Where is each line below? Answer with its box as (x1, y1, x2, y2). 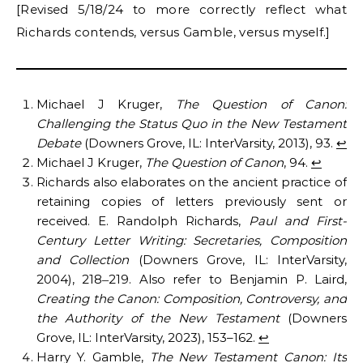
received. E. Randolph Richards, (36, 213, 249, 229)
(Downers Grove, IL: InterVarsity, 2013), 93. (81, 135, 336, 152)
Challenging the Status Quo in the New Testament (36, 116, 347, 132)
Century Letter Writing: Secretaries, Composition (36, 233, 347, 249)
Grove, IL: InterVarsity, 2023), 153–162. (36, 330, 258, 346)
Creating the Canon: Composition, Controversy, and (36, 291, 347, 307)
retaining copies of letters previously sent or (36, 194, 347, 210)
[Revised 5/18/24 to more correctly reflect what (16, 2, 347, 18)
